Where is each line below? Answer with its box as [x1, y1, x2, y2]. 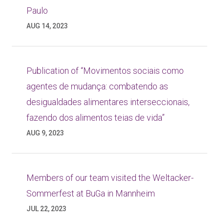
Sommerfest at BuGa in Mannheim [26, 188, 155, 198]
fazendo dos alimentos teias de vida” [26, 112, 165, 123]
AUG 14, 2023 [26, 22, 68, 30]
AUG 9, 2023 [26, 129, 64, 137]
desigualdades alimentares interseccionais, [26, 97, 190, 107]
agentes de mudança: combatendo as [26, 81, 168, 91]
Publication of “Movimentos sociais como [26, 66, 184, 76]
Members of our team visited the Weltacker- [26, 173, 194, 183]
